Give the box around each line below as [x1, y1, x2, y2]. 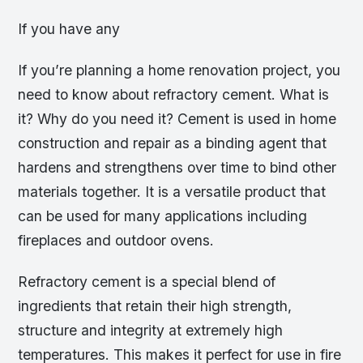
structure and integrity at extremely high [18, 321, 284, 339]
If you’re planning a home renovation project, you [18, 61, 341, 79]
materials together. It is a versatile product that [18, 182, 327, 200]
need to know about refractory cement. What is [18, 85, 330, 103]
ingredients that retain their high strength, [18, 297, 293, 314]
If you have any [18, 19, 121, 37]
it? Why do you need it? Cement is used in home [18, 109, 337, 127]
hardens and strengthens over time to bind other [18, 158, 337, 176]
